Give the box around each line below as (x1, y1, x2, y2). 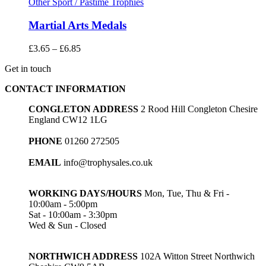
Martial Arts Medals (28, 18, 126, 31)
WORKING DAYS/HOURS (28, 188, 142, 198)
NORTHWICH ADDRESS (28, 251, 138, 261)
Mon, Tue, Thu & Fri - (142, 188, 229, 198)
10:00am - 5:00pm (28, 198, 97, 209)
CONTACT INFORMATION (5, 83, 126, 94)
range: (80, 53, 103, 64)
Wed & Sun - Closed (28, 220, 106, 230)
